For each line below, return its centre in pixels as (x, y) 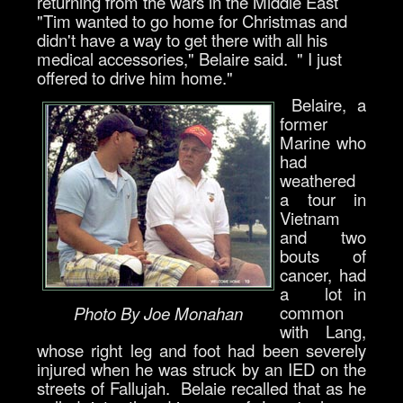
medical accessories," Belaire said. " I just (189, 59)
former (304, 124)
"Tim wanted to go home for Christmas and (192, 21)
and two (323, 237)
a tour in (323, 199)
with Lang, (323, 331)
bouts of (323, 256)
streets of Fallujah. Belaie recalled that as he (201, 388)
